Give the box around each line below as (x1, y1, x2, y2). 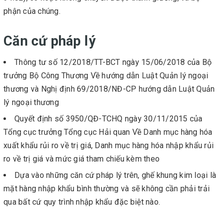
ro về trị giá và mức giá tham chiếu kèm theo (3, 154, 160, 164)
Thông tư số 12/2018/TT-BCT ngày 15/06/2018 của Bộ (14, 57, 212, 67)
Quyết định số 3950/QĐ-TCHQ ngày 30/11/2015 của (14, 114, 203, 124)
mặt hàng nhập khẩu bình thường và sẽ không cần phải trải (3, 184, 210, 194)
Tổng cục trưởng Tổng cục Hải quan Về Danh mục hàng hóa (3, 127, 213, 137)
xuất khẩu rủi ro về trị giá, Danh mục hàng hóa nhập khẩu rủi (3, 141, 214, 151)
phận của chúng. (3, 6, 60, 16)
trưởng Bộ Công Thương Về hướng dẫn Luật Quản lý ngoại (3, 70, 209, 80)
